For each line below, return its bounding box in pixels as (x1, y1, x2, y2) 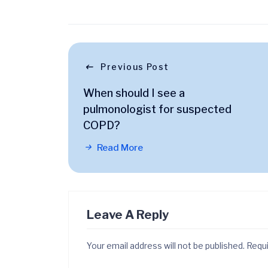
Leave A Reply (87, 208, 169, 222)
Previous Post (100, 62, 169, 72)
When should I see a (83, 87, 185, 99)
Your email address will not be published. (87, 240, 245, 251)
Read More (95, 142, 143, 153)
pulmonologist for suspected (83, 103, 232, 115)
